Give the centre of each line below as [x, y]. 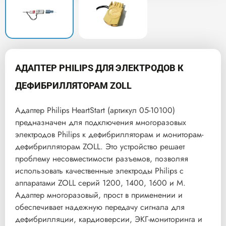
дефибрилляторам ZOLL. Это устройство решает [100, 147]
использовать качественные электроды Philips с [99, 171]
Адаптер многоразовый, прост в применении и [99, 195]
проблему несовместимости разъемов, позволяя [102, 159]
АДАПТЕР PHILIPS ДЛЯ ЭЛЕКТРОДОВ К [99, 68]
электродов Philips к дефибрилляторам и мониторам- [109, 135]
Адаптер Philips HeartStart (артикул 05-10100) [95, 110]
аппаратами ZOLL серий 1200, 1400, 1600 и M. [100, 183]
